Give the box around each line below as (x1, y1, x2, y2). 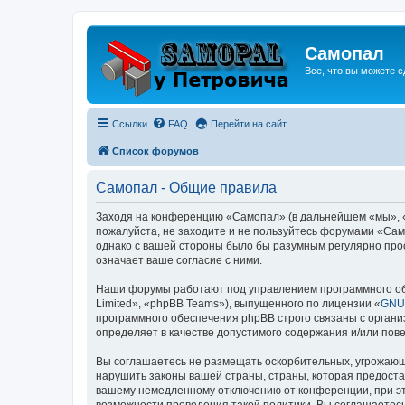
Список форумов (112, 146, 199, 156)
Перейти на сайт (211, 118, 287, 129)
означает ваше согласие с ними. (96, 254, 262, 267)
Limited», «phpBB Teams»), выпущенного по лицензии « (96, 297, 381, 310)
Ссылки (112, 118, 147, 129)
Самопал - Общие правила (96, 180, 277, 195)
